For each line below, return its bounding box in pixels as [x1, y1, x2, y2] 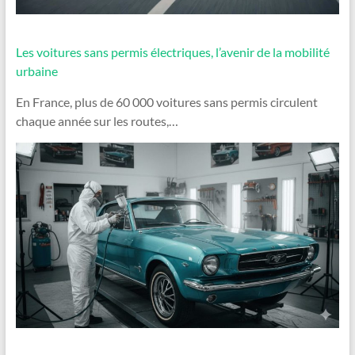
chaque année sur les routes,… [15, 113, 178, 129]
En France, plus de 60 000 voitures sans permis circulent [15, 94, 318, 110]
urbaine [15, 63, 58, 79]
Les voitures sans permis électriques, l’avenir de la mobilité [15, 44, 330, 60]
